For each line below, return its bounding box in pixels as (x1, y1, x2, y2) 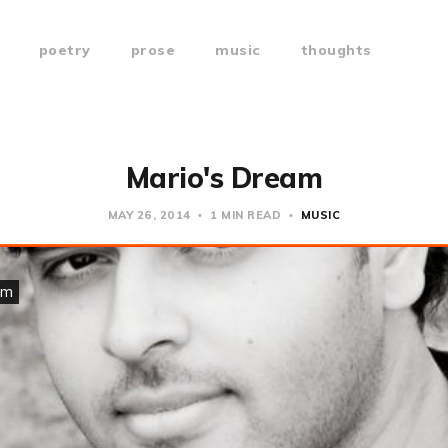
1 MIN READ (206, 208, 285, 222)
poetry (38, 41, 91, 59)
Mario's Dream (125, 160, 323, 195)
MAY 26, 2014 (107, 208, 195, 222)
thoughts (300, 41, 372, 59)
